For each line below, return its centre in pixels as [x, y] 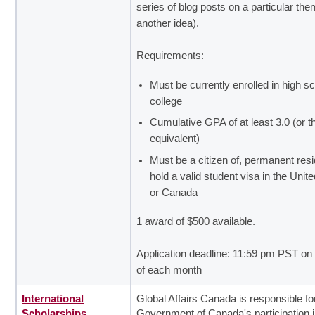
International [53, 298]
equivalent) [175, 139]
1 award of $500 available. [196, 222]
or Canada [174, 192]
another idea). [168, 23]
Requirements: [171, 55]
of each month [169, 270]
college [166, 101]
